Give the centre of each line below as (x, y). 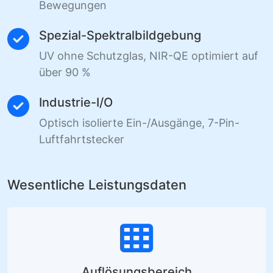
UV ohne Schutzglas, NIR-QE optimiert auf (149, 56)
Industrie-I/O (76, 103)
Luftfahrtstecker (82, 140)
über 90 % (65, 73)
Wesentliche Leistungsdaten (97, 185)
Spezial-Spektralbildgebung (120, 36)
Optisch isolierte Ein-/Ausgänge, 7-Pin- (139, 123)
